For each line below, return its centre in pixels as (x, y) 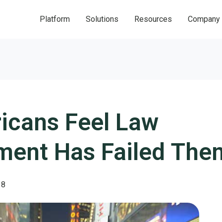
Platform (55, 19)
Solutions (102, 19)
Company (204, 19)
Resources (153, 19)
